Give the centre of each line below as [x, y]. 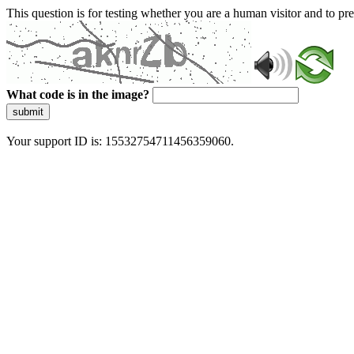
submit [28, 112]
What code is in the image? [78, 94]
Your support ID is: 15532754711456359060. [120, 141]
